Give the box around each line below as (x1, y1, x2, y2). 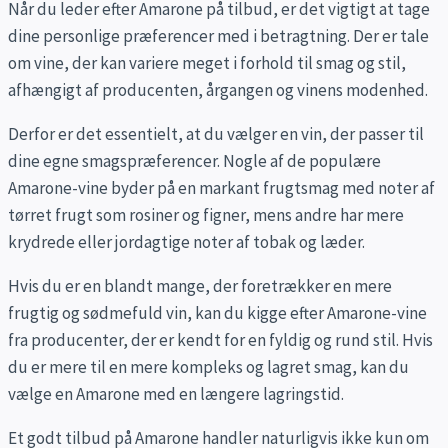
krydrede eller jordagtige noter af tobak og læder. (8, 231, 365, 254)
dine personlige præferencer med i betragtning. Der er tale (8, 25, 429, 48)
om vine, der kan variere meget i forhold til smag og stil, (8, 52, 406, 75)
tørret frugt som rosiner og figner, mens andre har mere (8, 204, 404, 227)
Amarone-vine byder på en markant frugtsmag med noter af (8, 177, 435, 200)
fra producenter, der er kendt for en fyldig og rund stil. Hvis (8, 329, 433, 352)
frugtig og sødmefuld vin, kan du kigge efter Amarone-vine (8, 302, 427, 325)
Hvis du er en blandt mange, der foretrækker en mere (8, 275, 392, 298)
